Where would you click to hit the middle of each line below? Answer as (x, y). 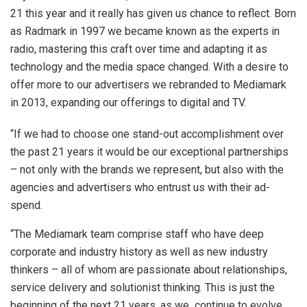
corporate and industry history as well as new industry (139, 251)
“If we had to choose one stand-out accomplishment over (147, 134)
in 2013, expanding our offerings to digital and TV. (128, 102)
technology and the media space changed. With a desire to (149, 66)
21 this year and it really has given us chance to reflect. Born (153, 13)
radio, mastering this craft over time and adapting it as (139, 49)
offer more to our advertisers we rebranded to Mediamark (148, 84)
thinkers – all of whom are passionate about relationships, (149, 269)
